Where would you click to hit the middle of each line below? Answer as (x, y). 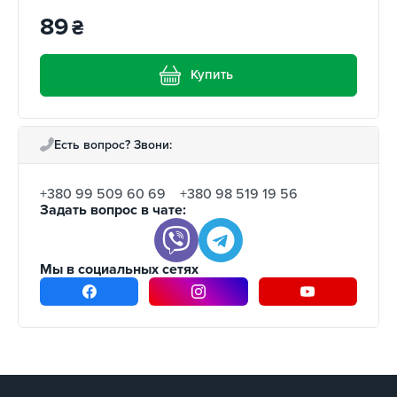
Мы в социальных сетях (119, 269)
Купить (211, 75)
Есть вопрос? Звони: (113, 144)
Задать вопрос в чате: (113, 210)
